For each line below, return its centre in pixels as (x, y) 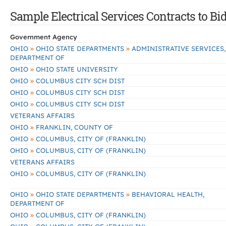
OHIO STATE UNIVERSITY (76, 69)
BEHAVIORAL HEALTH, (167, 194)
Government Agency (44, 37)
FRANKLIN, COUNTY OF (73, 127)
